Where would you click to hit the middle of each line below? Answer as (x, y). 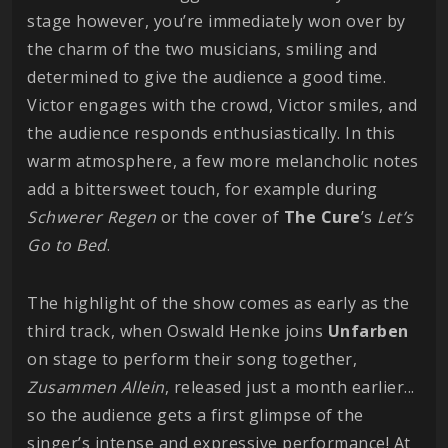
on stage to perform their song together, (192, 359)
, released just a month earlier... (289, 387)
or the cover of (220, 217)
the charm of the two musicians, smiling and (202, 49)
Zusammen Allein (96, 387)
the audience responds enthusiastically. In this (211, 133)
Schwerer (64, 217)
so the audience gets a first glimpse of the (195, 415)
